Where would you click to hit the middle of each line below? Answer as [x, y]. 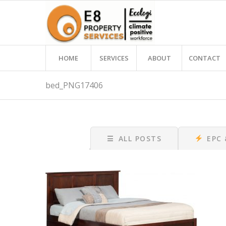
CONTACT [205, 58]
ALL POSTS [140, 138]
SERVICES [114, 58]
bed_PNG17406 [74, 85]
